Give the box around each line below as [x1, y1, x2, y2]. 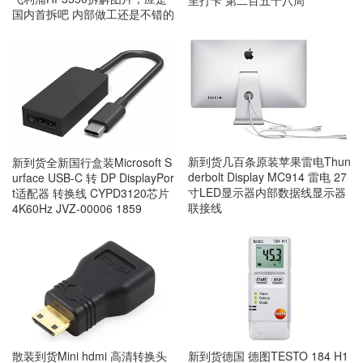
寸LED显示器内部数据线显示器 [187, 184, 346, 201]
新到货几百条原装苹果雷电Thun [187, 153, 351, 170]
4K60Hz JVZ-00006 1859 [12, 199, 142, 216]
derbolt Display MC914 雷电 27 [187, 169, 347, 186]
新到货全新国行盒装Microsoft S [12, 153, 172, 170]
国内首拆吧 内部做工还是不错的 [12, 5, 174, 22]
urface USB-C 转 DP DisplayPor [12, 169, 174, 186]
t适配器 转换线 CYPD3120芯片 [12, 184, 169, 201]
